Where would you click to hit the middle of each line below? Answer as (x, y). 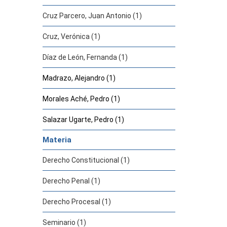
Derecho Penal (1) (71, 181)
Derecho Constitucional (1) (86, 160)
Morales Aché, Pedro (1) (81, 99)
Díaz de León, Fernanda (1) (85, 57)
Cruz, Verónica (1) (71, 36)
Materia (57, 140)
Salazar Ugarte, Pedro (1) (83, 120)
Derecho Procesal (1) (77, 202)
